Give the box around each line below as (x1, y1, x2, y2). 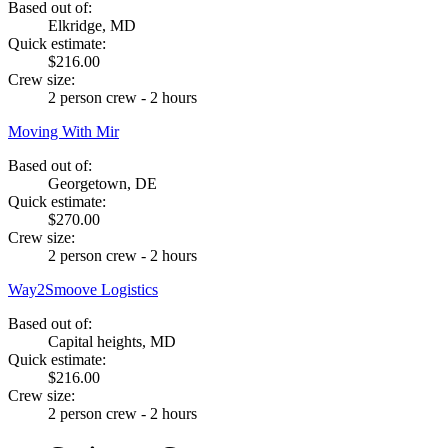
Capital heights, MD (48, 332, 176, 350)
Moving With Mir (8, 122, 119, 140)
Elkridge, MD (48, 16, 136, 34)
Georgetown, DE (48, 174, 157, 192)
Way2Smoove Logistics (8, 280, 158, 298)
